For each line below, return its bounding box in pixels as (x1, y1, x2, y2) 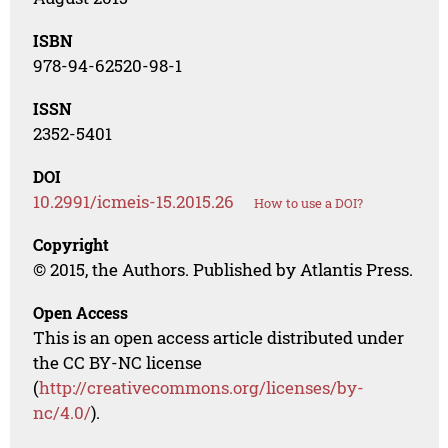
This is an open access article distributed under (33, 326, 405, 350)
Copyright (33, 234, 110, 256)
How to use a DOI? (254, 194, 364, 213)
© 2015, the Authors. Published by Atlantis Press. (33, 258, 414, 282)
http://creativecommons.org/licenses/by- (39, 376, 365, 400)
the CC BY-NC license (33, 351, 203, 375)
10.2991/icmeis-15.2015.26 (33, 190, 235, 214)
